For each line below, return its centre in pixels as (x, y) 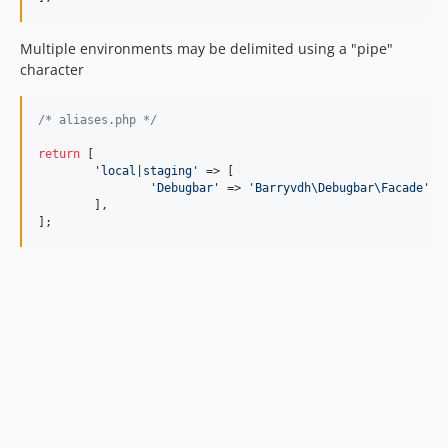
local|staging (146, 171)
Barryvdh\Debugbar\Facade (339, 188)
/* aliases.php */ (97, 120)
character (52, 70)
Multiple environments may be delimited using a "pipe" (206, 49)
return (59, 154)
